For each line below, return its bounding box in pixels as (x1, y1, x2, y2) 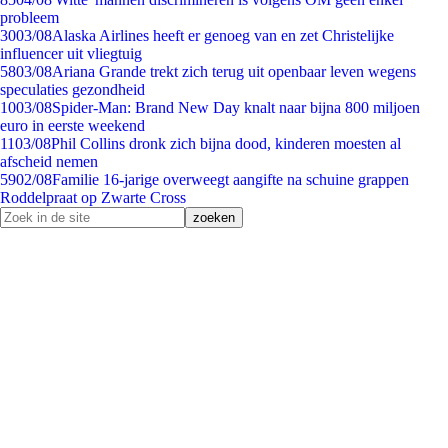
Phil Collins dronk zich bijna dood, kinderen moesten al (51, 135, 401, 152)
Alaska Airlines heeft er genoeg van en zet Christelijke (52, 27, 394, 44)
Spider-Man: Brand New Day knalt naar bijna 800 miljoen (52, 99, 420, 116)
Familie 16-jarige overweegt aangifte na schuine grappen (52, 171, 409, 188)
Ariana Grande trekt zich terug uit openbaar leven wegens (52, 63, 416, 80)
